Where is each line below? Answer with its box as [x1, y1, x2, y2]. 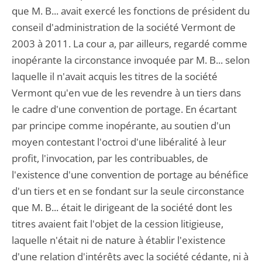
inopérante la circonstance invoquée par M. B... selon [12, 53, 250, 67]
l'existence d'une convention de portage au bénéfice [12, 168, 249, 181]
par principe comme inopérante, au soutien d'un [12, 119, 230, 132]
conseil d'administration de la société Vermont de [12, 20, 236, 34]
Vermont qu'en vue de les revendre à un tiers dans [12, 86, 241, 99]
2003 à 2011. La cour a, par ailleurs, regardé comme [12, 37, 247, 50]
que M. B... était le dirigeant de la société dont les [12, 201, 232, 214]
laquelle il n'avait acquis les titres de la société [12, 70, 218, 83]
